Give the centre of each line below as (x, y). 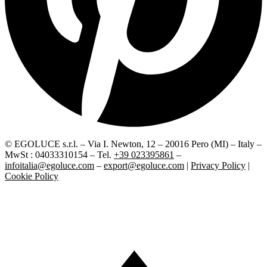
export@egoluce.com (144, 165)
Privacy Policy (218, 165)
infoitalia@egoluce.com (49, 165)
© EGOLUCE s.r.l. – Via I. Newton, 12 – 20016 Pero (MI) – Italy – (133, 144)
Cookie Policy (32, 176)
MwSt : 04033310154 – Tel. (59, 154)
